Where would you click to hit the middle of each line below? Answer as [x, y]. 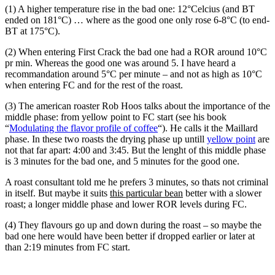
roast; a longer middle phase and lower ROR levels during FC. [126, 204]
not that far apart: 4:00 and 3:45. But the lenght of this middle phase [135, 150]
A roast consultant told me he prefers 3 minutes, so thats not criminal [137, 182]
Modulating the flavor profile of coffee [83, 128]
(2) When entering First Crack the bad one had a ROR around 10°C [136, 52]
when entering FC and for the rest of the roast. [94, 85]
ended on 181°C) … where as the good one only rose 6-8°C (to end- [137, 20]
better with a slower [222, 193]
